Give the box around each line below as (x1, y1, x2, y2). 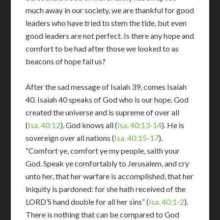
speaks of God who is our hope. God (67, 95, 189, 104)
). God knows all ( (60, 120, 118, 130)
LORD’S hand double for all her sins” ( (26, 197, 149, 206)
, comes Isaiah (140, 82, 187, 91)
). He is (162, 120, 185, 130)
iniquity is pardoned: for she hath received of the (26, 184, 186, 193)
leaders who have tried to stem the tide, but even (26, 18, 187, 27)
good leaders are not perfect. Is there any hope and (26, 31, 194, 40)
